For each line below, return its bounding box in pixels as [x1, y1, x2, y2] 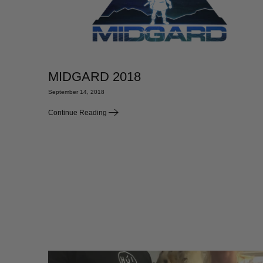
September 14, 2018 [48, 89, 104, 96]
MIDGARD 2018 [48, 69, 141, 85]
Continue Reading [48, 109, 109, 117]
